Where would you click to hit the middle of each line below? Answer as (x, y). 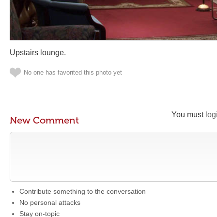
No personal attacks (50, 202)
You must (188, 115)
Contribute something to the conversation (83, 191)
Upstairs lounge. (38, 53)
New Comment (44, 120)
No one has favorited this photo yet (73, 72)
